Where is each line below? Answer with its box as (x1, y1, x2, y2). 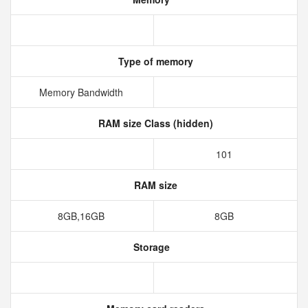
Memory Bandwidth (38, 85, 126, 99)
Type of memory (115, 54, 193, 68)
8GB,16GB (57, 209, 107, 223)
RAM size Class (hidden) (95, 116, 213, 130)
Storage (130, 240, 170, 254)
